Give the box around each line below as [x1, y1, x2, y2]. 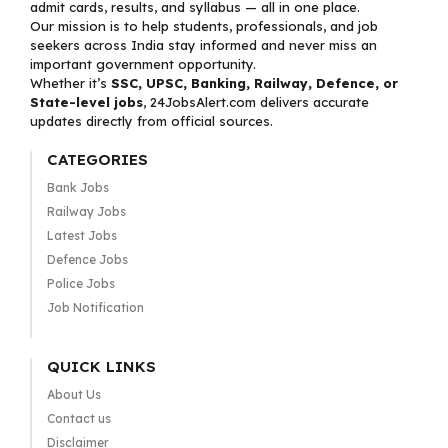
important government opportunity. [30, 56, 256, 72]
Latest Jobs [46, 228, 117, 243]
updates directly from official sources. [30, 113, 273, 129]
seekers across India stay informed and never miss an [30, 37, 377, 53]
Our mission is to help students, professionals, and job [30, 18, 378, 34]
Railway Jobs [46, 204, 126, 219]
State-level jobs [30, 94, 143, 110]
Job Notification [46, 300, 144, 315]
